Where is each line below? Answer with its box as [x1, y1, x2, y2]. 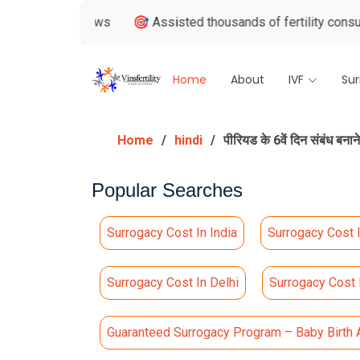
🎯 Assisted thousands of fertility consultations [86, 14, 357, 30]
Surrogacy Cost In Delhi [107, 275, 239, 290]
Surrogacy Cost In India [107, 225, 237, 240]
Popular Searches [92, 179, 243, 201]
